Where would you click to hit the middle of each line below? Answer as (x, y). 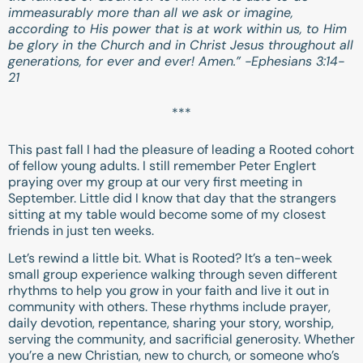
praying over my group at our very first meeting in (155, 181)
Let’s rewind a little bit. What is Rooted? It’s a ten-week (170, 258)
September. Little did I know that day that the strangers (172, 198)
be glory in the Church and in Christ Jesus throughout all (181, 45)
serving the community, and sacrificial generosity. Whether (181, 339)
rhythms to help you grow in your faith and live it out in (169, 290)
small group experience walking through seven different (173, 274)
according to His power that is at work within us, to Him (177, 28)
